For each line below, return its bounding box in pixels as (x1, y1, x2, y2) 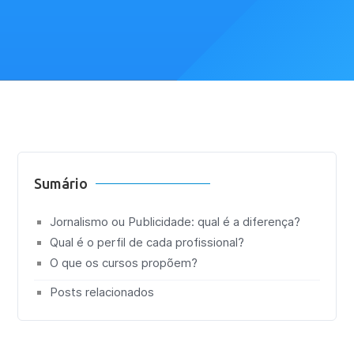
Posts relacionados (50, 284, 155, 299)
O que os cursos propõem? (50, 255, 198, 270)
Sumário (34, 175, 88, 191)
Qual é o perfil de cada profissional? (50, 235, 245, 250)
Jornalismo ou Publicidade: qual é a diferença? (50, 214, 301, 229)
